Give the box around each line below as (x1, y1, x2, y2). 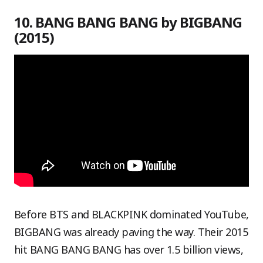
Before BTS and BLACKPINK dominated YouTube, (14, 207, 249, 221)
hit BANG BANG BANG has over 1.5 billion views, (14, 242, 244, 257)
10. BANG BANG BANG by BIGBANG (14, 12, 242, 32)
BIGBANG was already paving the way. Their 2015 (14, 225, 248, 239)
